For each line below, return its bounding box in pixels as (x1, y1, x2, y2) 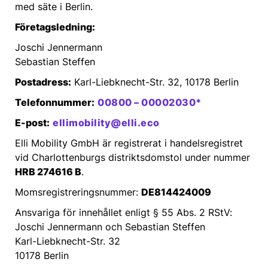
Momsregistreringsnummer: (15, 186, 141, 198)
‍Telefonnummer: (15, 96, 95, 108)
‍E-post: (15, 117, 50, 129)
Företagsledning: (15, 21, 95, 33)
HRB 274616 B (15, 166, 81, 178)
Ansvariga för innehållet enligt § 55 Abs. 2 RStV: (15, 206, 232, 218)
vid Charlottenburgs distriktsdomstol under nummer (15, 151, 250, 163)
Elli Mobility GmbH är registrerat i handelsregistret (15, 137, 243, 149)
